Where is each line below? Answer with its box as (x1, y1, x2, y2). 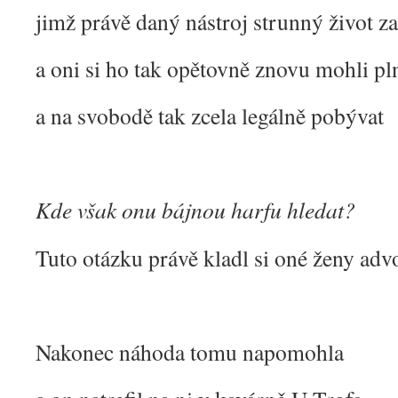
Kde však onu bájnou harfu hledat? (36, 195, 355, 225)
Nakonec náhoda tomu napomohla (36, 337, 344, 367)
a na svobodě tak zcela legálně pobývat (36, 100, 384, 131)
